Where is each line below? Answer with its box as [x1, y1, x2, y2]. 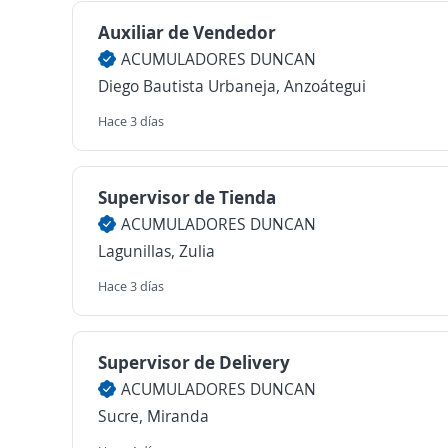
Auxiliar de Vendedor [98, 20, 276, 44]
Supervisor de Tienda [98, 185, 276, 209]
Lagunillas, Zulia [98, 240, 215, 262]
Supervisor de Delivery [98, 350, 290, 374]
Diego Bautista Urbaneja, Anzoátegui [98, 75, 366, 97]
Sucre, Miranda [98, 405, 209, 427]
